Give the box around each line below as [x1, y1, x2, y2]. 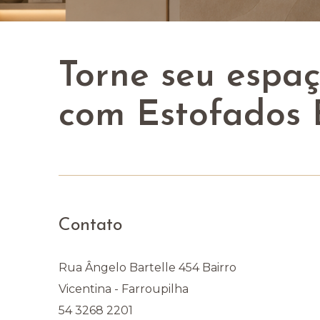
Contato [59, 216, 123, 234]
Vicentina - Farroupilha [59, 281, 192, 296]
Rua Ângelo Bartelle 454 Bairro [59, 260, 237, 274]
